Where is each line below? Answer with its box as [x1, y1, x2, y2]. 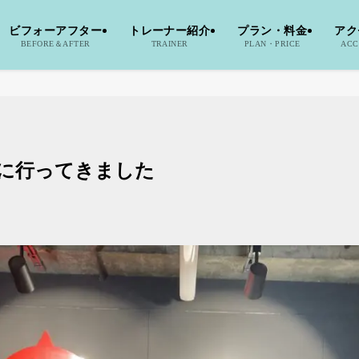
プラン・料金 [237, 24, 308, 37]
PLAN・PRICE [244, 38, 301, 48]
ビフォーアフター [9, 24, 103, 37]
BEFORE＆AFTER [20, 38, 91, 48]
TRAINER [151, 38, 188, 48]
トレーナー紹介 [129, 24, 211, 37]
